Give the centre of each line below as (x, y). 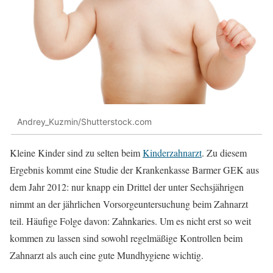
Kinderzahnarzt (172, 153)
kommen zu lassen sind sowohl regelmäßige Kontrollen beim (126, 238)
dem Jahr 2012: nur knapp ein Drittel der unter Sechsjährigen (127, 187)
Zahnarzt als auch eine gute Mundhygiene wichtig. (107, 255)
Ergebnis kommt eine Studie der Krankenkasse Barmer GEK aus (134, 170)
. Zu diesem (224, 153)
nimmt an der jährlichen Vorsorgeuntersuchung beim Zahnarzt (129, 204)
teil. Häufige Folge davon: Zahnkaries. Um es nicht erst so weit (130, 221)
